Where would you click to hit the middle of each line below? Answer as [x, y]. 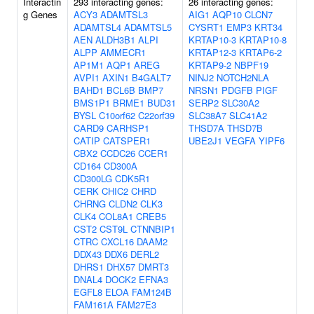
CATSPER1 [127, 141]
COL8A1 [116, 216]
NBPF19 [251, 65]
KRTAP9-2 [210, 65]
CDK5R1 [132, 178]
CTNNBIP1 [153, 229]
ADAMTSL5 [148, 27]
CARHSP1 [128, 128]
